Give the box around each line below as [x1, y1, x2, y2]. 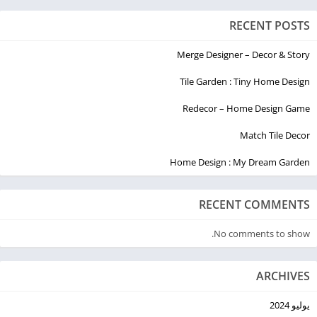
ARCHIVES [256, 267, 310, 284]
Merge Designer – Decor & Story [177, 47, 310, 61]
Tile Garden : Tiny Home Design [180, 74, 310, 88]
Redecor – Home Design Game [183, 101, 310, 115]
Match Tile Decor [240, 128, 310, 142]
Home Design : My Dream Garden [170, 155, 310, 168]
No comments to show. [214, 226, 310, 240]
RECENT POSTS [229, 17, 310, 33]
